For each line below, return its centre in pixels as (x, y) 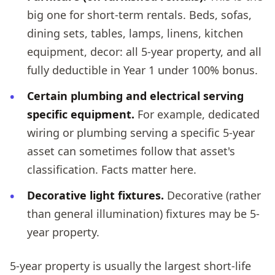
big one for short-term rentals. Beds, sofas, (139, 15)
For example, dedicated (197, 114)
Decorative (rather (212, 196)
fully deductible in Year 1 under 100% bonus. (142, 70)
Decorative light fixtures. (95, 196)
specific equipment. (81, 114)
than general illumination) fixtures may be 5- (143, 214)
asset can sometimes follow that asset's (131, 151)
